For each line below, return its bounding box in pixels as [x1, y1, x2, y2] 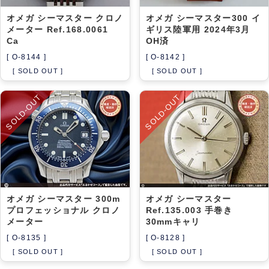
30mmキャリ [145, 216, 201, 226]
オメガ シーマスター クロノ [7, 13, 124, 23]
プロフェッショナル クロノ [7, 205, 120, 215]
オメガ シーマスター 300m [7, 193, 121, 204]
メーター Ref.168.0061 [7, 24, 109, 34]
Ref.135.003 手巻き [145, 205, 232, 215]
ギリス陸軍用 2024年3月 [145, 24, 250, 34]
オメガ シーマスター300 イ [145, 13, 261, 23]
